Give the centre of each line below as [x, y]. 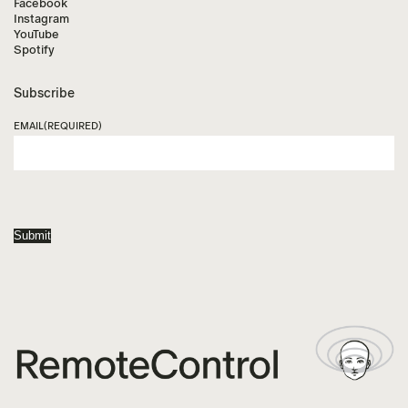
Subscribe [44, 94]
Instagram [41, 19]
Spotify [34, 50]
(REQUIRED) [73, 126]
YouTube [36, 35]
